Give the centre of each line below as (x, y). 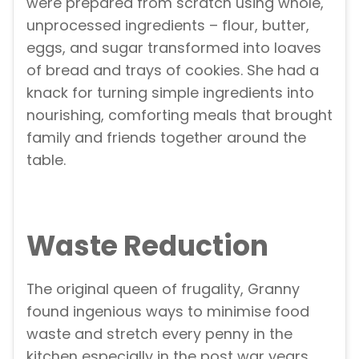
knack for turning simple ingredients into (170, 93)
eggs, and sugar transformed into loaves (174, 48)
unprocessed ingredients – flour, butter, (168, 26)
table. (46, 160)
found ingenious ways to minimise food (168, 311)
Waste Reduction (147, 246)
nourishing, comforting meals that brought (179, 115)
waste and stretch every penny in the (159, 333)
